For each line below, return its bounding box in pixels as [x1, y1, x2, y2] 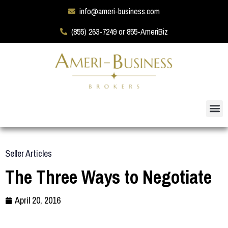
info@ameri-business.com [79, 6, 160, 17]
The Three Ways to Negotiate [5, 164, 212, 189]
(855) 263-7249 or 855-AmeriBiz [71, 26, 168, 37]
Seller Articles [5, 147, 52, 160]
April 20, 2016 [15, 193, 61, 207]
